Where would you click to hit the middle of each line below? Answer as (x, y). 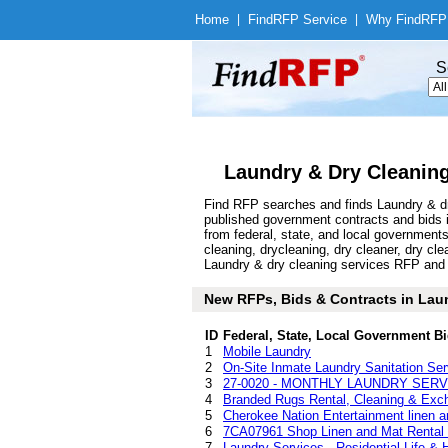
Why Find (393, 19)
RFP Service (310, 19)
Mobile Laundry (267, 351)
